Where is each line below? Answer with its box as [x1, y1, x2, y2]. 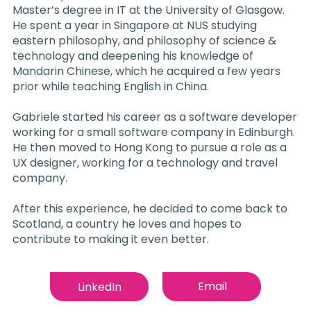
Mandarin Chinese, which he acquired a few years [12, 62, 280, 79]
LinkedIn [78, 278, 121, 295]
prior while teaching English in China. [12, 78, 209, 94]
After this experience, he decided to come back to [12, 200, 287, 217]
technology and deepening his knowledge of [12, 47, 253, 64]
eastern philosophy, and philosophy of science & [12, 32, 276, 49]
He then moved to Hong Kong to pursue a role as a [12, 139, 287, 155]
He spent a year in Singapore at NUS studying [12, 17, 257, 33]
